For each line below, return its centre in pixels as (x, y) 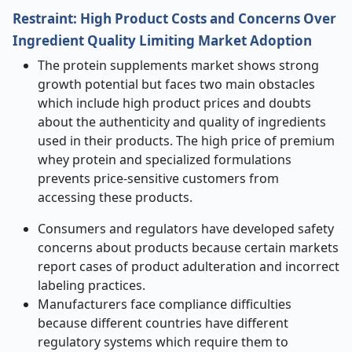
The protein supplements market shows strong (178, 65)
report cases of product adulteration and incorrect (189, 266)
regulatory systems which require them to (163, 342)
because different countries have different (163, 323)
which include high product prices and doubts (174, 103)
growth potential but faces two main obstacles (176, 84)
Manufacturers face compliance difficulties (165, 304)
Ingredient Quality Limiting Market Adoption (162, 40)
